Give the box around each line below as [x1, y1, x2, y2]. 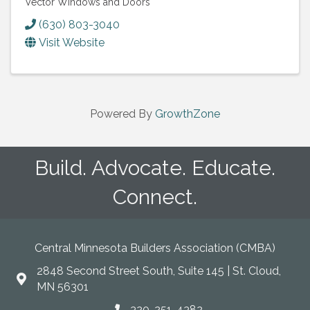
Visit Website [39, 35, 104, 49]
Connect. [113, 184, 197, 209]
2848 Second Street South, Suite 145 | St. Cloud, [37, 264, 281, 277]
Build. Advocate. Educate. [35, 155, 275, 180]
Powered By [90, 107, 155, 120]
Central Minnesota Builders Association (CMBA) [35, 241, 275, 255]
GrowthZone [155, 107, 220, 120]
